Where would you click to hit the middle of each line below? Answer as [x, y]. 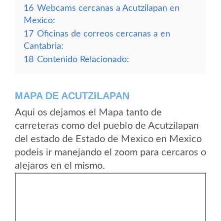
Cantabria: [44, 46]
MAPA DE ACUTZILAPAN [72, 96]
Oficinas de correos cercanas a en [104, 34]
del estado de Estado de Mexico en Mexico [108, 139]
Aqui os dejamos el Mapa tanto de [88, 112]
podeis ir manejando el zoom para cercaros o [110, 152]
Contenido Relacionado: [83, 59]
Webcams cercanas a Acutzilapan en [108, 8]
